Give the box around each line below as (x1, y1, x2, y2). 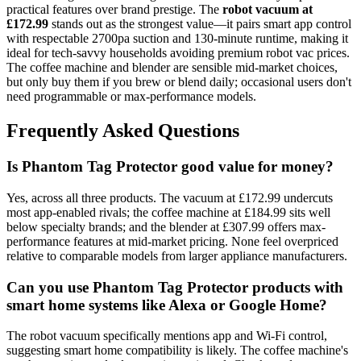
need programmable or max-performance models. (6, 89, 256, 104)
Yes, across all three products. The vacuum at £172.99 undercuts (6, 190, 333, 205)
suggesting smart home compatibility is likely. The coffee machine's (6, 343, 348, 358)
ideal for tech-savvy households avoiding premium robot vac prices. (6, 46, 350, 60)
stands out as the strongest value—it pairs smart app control (48, 17, 351, 31)
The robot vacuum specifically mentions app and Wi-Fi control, (6, 329, 327, 343)
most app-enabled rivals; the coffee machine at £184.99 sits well (6, 205, 330, 219)
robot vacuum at (222, 2, 313, 17)
